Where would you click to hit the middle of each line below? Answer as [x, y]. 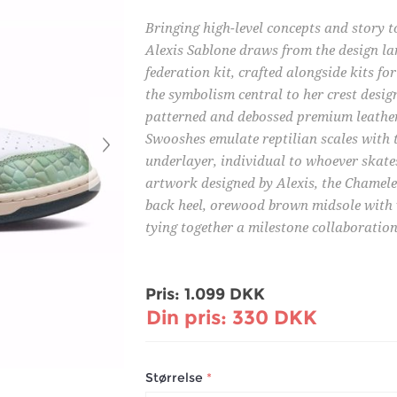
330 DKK [275, 317]
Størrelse [176, 378]
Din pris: [187, 317]
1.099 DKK [225, 295]
